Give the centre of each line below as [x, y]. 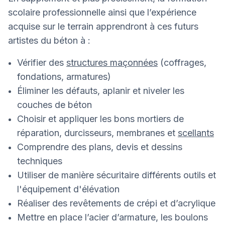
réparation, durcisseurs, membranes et [97, 133]
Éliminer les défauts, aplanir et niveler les [101, 91]
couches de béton [54, 105]
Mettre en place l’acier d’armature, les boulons [113, 217]
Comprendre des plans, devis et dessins [100, 147]
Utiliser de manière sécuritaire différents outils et [117, 175]
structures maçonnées [112, 63]
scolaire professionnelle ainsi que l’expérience [102, 13]
